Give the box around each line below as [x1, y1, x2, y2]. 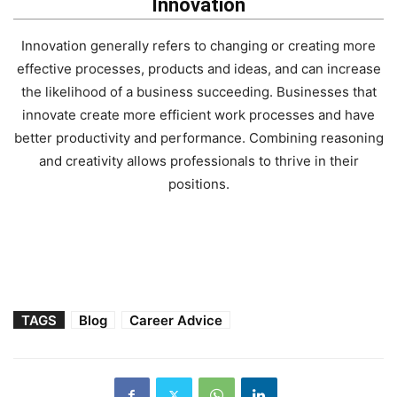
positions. [167, 175, 230, 192]
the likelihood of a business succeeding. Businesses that [20, 82, 377, 100]
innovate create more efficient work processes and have [22, 105, 375, 123]
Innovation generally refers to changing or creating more [21, 36, 376, 54]
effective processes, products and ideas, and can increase [16, 59, 381, 77]
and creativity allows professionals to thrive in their [38, 152, 359, 169]
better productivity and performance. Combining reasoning [13, 128, 384, 146]
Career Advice [129, 311, 222, 329]
